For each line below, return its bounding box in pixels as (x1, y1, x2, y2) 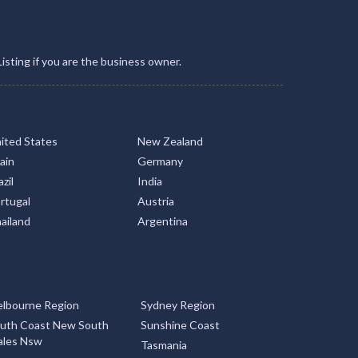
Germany (137, 154, 184, 168)
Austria (137, 194, 175, 208)
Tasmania (141, 338, 187, 352)
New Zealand (137, 134, 204, 148)
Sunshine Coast (141, 318, 220, 332)
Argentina (137, 214, 189, 228)
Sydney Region (141, 298, 215, 312)
